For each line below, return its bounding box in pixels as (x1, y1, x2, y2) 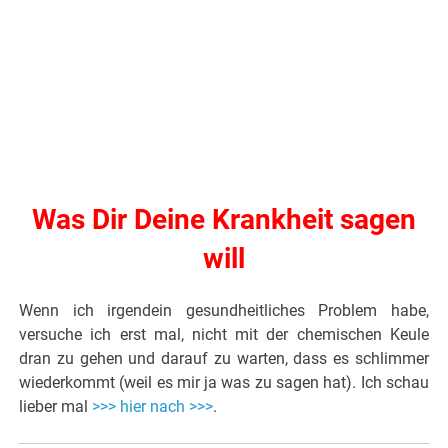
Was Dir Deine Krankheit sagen (32, 203, 416, 237)
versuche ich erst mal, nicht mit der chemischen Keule (19, 325, 429, 345)
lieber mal (19, 397, 93, 417)
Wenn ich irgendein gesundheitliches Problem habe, (19, 301, 429, 321)
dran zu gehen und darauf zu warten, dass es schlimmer (19, 349, 429, 369)
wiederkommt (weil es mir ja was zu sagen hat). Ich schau (19, 373, 429, 393)
